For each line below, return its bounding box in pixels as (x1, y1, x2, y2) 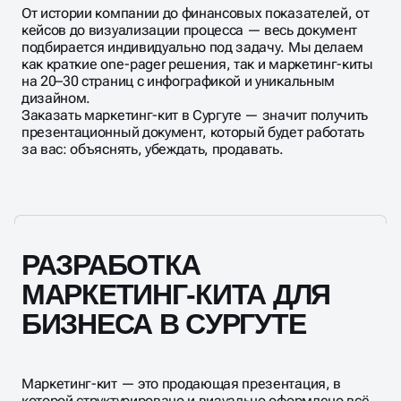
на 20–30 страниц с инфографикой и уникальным (21, 72, 335, 90)
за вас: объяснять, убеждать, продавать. (21, 140, 284, 158)
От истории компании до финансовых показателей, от (21, 4, 370, 21)
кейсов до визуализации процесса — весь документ (21, 21, 357, 38)
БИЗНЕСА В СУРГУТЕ (21, 307, 306, 340)
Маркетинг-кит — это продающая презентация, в (21, 374, 341, 392)
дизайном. (21, 89, 91, 107)
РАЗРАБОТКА (21, 248, 201, 281)
